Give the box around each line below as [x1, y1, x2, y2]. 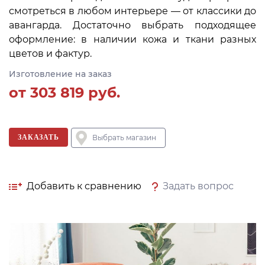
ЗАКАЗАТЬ [18, 132, 59, 141]
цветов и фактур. [9, 48, 92, 59]
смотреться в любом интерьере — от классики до [9, 5, 256, 17]
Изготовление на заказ [9, 69, 112, 79]
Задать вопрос [163, 180, 234, 192]
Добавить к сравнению [27, 180, 141, 192]
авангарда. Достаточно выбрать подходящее [9, 20, 256, 31]
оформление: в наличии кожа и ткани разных [9, 34, 256, 45]
